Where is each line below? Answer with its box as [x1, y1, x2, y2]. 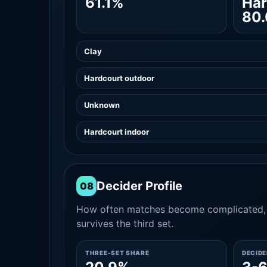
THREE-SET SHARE [85, 249, 150, 256]
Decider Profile [97, 179, 182, 193]
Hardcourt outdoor [84, 73, 154, 83]
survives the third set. [76, 218, 173, 229]
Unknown [84, 100, 120, 110]
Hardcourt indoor [84, 127, 149, 136]
